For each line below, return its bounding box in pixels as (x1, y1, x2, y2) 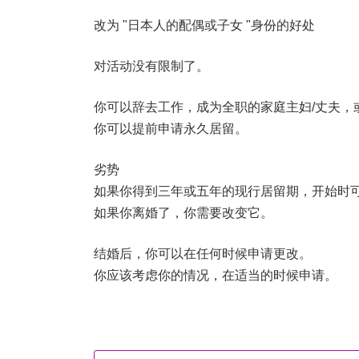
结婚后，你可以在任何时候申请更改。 (94, 246, 312, 260)
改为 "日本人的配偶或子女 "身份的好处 (94, 18, 315, 32)
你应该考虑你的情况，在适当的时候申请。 (94, 268, 337, 282)
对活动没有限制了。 (94, 58, 209, 73)
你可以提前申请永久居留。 (94, 121, 248, 135)
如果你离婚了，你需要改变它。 (94, 205, 273, 220)
